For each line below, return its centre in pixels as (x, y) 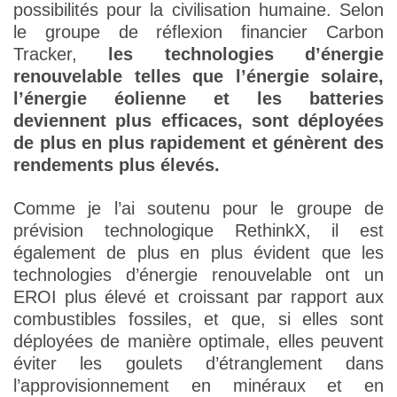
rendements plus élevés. (117, 164)
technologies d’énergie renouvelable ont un (198, 274)
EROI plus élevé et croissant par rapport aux (198, 296)
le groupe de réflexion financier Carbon (198, 31)
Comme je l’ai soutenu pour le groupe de (198, 208)
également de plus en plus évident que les (198, 252)
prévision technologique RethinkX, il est (198, 230)
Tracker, (61, 54)
